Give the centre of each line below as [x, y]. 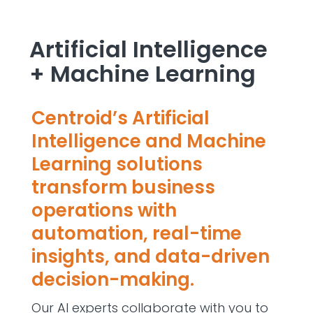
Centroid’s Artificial [120, 118]
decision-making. [112, 279]
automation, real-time [136, 233]
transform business [123, 187]
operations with [104, 210]
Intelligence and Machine [148, 141]
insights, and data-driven [150, 256]
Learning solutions [117, 164]
